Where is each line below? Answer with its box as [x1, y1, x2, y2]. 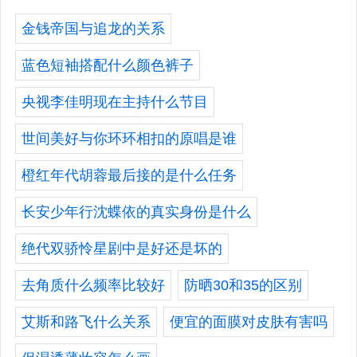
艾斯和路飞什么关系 [22, 313, 151, 330]
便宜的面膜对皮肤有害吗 [170, 313, 328, 330]
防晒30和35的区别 [184, 277, 302, 293]
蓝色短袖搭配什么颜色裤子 [22, 57, 194, 73]
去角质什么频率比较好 [22, 277, 165, 293]
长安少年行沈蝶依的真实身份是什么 [22, 203, 251, 220]
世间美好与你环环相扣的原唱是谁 [22, 130, 237, 147]
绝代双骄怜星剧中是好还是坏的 [22, 240, 222, 257]
